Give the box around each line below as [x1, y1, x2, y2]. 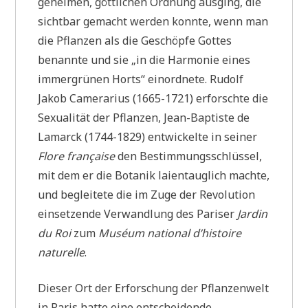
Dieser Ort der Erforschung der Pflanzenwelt [38, 280, 269, 296]
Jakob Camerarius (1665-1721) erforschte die [38, 90, 269, 106]
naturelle [38, 244, 85, 260]
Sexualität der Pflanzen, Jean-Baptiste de [38, 109, 250, 125]
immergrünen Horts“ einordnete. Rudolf [38, 71, 244, 87]
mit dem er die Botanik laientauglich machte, [38, 167, 270, 183]
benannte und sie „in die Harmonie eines [38, 52, 251, 67]
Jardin [237, 206, 268, 221]
